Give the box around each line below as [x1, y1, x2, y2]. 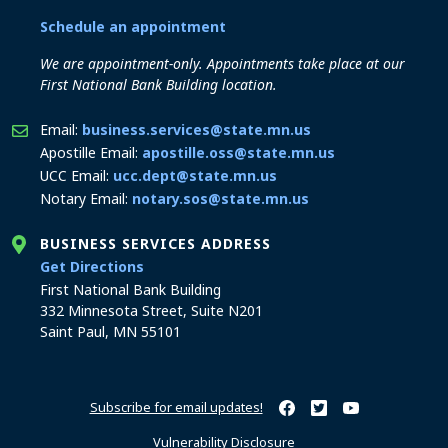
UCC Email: [40, 166, 113, 185]
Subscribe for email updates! [89, 398, 263, 416]
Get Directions [40, 257, 144, 276]
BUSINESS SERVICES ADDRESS [40, 234, 271, 253]
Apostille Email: [40, 143, 142, 162]
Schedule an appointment [40, 17, 226, 36]
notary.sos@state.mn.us [132, 189, 309, 208]
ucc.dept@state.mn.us [113, 166, 277, 185]
